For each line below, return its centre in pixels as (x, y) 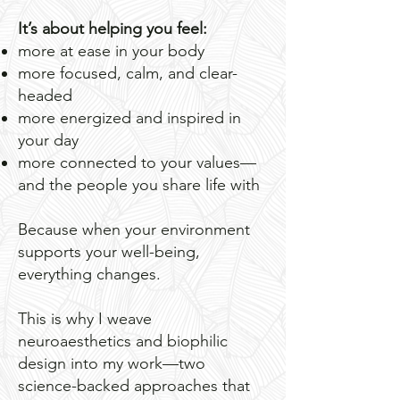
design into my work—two (112, 364)
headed (45, 96)
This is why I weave (85, 319)
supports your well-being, (109, 252)
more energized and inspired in (129, 118)
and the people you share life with (139, 185)
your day (48, 141)
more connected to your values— (137, 163)
